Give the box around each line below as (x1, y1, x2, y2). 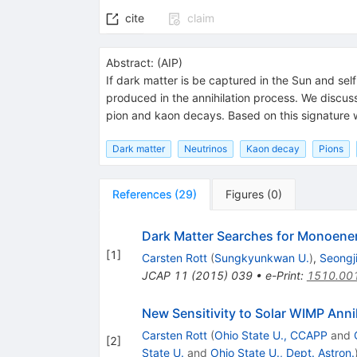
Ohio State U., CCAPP (214, 328, 328, 342)
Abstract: (105, 55, 154, 69)
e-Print (265, 268, 300, 282)
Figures (225, 186, 264, 201)
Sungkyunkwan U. (214, 250, 309, 265)
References (112, 186, 171, 201)
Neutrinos (183, 142, 227, 155)
